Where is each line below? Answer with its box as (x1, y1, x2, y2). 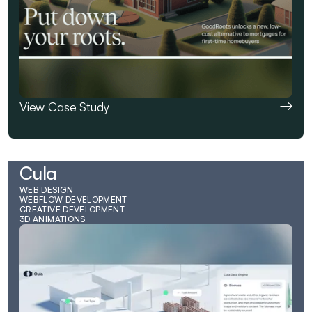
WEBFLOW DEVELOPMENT (19, 194, 127, 205)
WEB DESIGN (19, 184, 74, 195)
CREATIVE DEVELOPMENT (19, 203, 125, 214)
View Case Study (19, 98, 109, 114)
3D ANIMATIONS (19, 213, 86, 224)
